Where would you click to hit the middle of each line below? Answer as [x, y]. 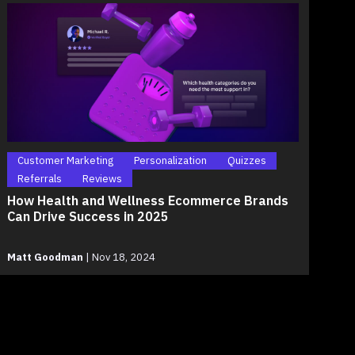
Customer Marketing [65, 161]
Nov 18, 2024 [122, 258]
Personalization [170, 161]
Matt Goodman [45, 258]
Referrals [39, 178]
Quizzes [246, 161]
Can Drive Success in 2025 [88, 216]
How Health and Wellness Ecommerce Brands [147, 200]
